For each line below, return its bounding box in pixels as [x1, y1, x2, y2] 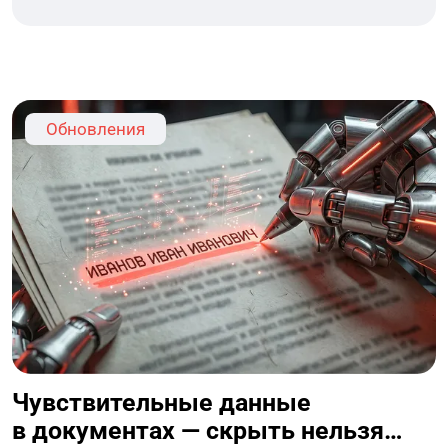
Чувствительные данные [12, 388, 312, 418]
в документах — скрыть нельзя [12, 416, 385, 446]
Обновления [46, 119, 146, 140]
